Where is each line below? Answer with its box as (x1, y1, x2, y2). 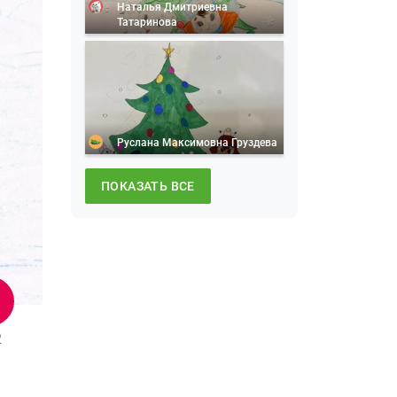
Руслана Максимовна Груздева (117, 136, 277, 149)
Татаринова (117, 15, 177, 28)
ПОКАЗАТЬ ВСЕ (101, 178, 195, 193)
